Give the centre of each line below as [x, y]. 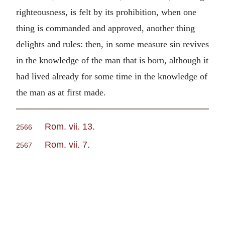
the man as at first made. [61, 92]
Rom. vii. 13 [69, 127]
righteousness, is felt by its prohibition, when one [106, 12]
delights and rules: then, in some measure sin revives [113, 44]
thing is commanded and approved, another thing [105, 28]
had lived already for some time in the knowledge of [112, 76]
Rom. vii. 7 [66, 145]
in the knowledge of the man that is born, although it [112, 60]
